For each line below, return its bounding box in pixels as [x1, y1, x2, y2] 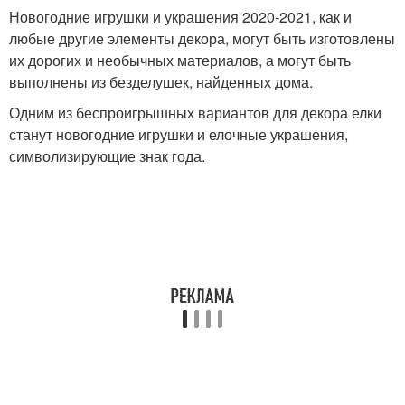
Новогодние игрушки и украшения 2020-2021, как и [9, 5, 352, 27]
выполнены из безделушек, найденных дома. [9, 71, 313, 92]
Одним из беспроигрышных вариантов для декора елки [9, 101, 381, 123]
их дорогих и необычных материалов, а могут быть [9, 49, 351, 71]
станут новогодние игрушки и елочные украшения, [9, 123, 348, 145]
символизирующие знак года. [9, 145, 205, 166]
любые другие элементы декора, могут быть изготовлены [9, 27, 395, 49]
